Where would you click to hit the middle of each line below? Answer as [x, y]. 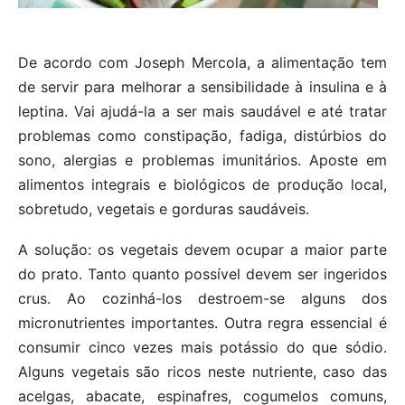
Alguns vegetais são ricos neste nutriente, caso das [202, 371]
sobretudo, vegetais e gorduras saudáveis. [164, 208]
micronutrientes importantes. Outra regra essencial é [202, 322]
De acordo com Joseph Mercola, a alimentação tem [202, 62]
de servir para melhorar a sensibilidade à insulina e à [202, 86]
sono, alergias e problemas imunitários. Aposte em [202, 160]
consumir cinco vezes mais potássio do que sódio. [202, 347]
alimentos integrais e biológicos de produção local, [202, 184]
